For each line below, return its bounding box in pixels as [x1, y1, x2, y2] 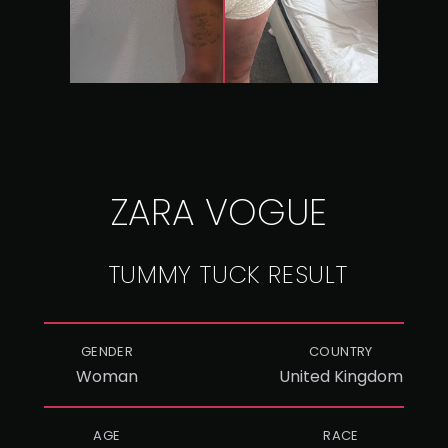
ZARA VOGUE [111, 187, 327, 238]
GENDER [80, 342, 134, 361]
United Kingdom [279, 365, 403, 388]
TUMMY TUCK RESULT [107, 258, 348, 291]
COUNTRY [309, 342, 373, 361]
